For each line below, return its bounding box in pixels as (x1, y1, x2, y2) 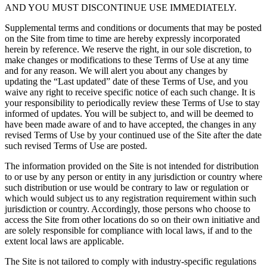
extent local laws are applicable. (5, 236, 124, 247)
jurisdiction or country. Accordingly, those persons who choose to (5, 204, 250, 215)
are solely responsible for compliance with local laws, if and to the (5, 225, 252, 236)
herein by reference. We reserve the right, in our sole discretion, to (5, 44, 252, 55)
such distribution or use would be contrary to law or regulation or (5, 182, 249, 193)
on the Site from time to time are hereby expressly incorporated (5, 33, 240, 44)
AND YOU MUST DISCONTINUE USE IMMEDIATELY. (5, 2, 237, 13)
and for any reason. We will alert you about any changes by (5, 66, 228, 76)
